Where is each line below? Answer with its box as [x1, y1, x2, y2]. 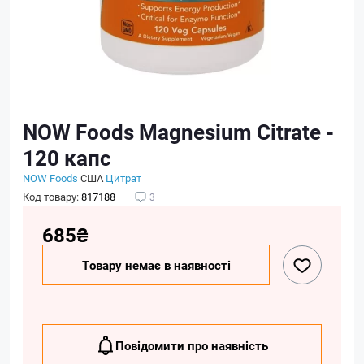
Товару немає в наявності [81, 257, 231, 273]
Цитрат [106, 171, 141, 185]
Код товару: [23, 189, 81, 204]
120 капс [23, 144, 111, 171]
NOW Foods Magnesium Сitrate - [23, 118, 334, 145]
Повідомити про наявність [115, 337, 268, 353]
